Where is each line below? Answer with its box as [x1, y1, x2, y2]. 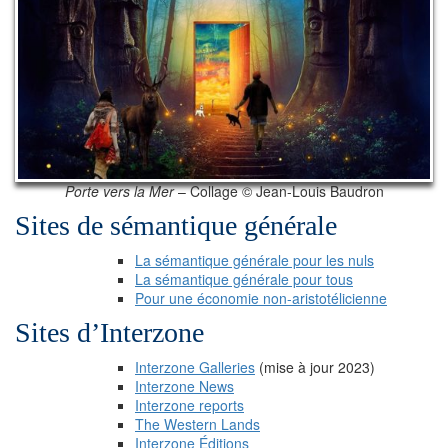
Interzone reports [135, 394, 244, 415]
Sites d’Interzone [15, 316, 204, 348]
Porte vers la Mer [64, 180, 174, 201]
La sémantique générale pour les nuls [135, 249, 374, 270]
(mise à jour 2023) [255, 356, 375, 377]
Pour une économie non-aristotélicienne [135, 287, 387, 308]
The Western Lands [135, 413, 260, 434]
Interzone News [135, 375, 234, 396]
